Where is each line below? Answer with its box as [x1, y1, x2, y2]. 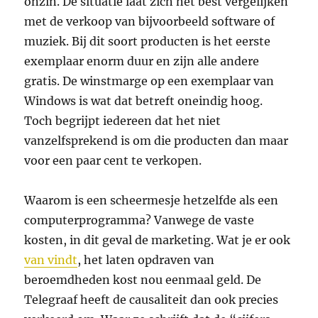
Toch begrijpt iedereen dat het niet [24, 114, 221, 128]
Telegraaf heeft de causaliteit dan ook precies [24, 292, 279, 307]
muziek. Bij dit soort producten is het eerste [24, 34, 271, 49]
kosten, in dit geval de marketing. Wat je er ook [24, 233, 291, 248]
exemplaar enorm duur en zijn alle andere [24, 54, 260, 69]
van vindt [24, 253, 78, 268]
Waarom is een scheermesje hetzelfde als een [24, 193, 279, 208]
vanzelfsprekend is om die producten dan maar [24, 133, 289, 148]
